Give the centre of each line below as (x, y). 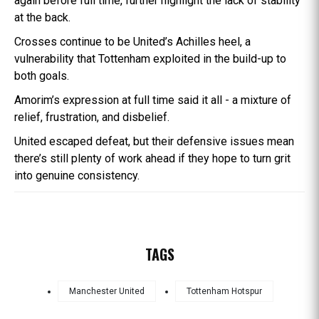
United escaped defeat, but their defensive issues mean (154, 141)
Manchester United (107, 291)
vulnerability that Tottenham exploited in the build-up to (150, 58)
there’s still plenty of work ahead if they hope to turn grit (152, 158)
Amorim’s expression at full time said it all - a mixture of (153, 100)
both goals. (42, 75)
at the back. (42, 17)
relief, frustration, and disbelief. (92, 117)
